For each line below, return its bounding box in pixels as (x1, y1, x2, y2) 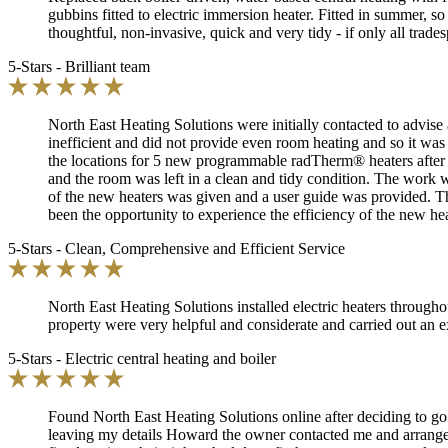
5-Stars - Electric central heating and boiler (8, 349, 276, 367)
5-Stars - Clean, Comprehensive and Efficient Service (8, 239, 345, 257)
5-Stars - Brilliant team (8, 57, 150, 75)
